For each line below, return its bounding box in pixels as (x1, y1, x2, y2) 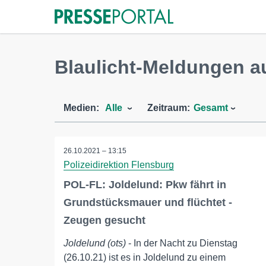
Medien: (64, 103, 99, 113)
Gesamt (194, 103, 228, 113)
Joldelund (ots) (64, 238, 126, 248)
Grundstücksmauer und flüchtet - (64, 197, 232, 208)
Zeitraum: (147, 103, 190, 113)
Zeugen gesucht (64, 214, 145, 226)
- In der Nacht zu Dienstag (126, 238, 237, 248)
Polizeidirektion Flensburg (64, 160, 174, 170)
